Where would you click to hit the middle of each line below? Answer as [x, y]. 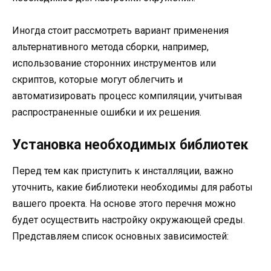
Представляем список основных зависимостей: [120, 236]
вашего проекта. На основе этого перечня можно [124, 203]
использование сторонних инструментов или [114, 63]
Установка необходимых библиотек [130, 145]
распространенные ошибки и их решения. [107, 112]
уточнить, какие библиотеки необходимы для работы [132, 187]
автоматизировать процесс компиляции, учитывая [127, 96]
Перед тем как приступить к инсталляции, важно [123, 171]
